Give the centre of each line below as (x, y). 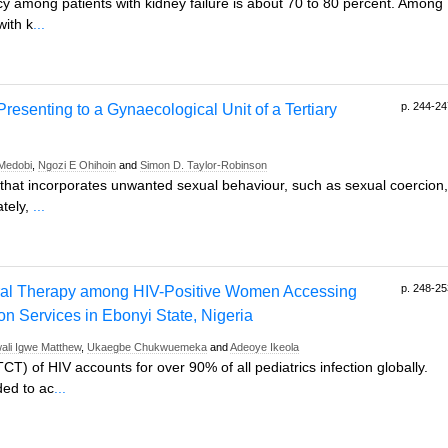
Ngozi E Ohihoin (77, 165)
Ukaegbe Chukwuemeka (147, 347)
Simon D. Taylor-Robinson (203, 165)
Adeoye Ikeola (264, 347)
